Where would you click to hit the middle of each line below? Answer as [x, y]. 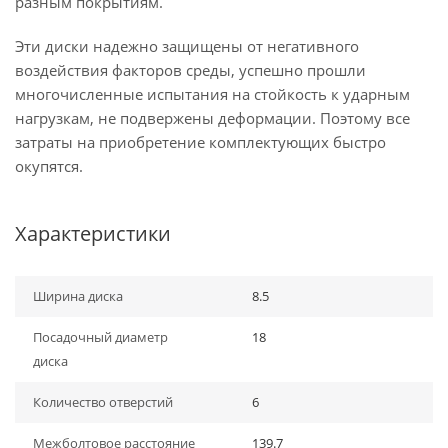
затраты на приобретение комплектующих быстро [200, 142]
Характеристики [93, 233]
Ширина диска [78, 296]
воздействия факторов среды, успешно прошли [190, 70]
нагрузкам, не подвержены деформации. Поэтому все [212, 118]
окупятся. [49, 166]
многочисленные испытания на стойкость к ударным [212, 94]
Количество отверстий [103, 402]
